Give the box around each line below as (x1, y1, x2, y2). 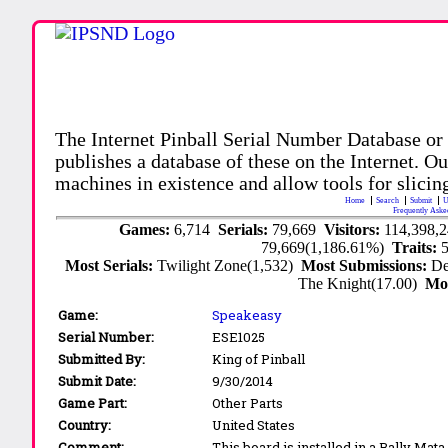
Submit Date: (58, 371, 137, 390)
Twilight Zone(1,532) (157, 256, 302, 274)
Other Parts (212, 393, 284, 412)
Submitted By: (58, 349, 146, 368)
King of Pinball (212, 349, 306, 368)
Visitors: (323, 220, 384, 238)
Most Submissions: (301, 256, 432, 274)
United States (212, 415, 296, 434)
